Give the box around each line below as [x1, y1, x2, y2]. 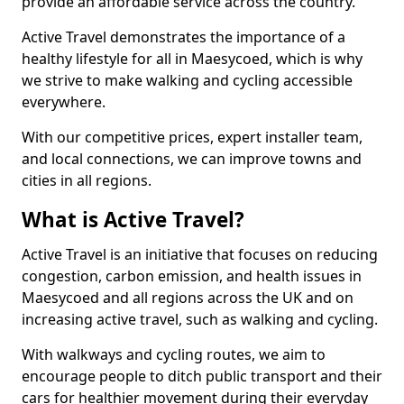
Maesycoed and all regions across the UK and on [22, 288, 353, 308]
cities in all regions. [22, 170, 151, 190]
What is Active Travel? [22, 206, 244, 234]
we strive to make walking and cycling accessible [22, 70, 353, 90]
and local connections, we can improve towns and [22, 149, 362, 169]
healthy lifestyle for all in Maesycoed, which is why [22, 49, 363, 69]
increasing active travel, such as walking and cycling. [22, 309, 378, 329]
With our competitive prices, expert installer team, [22, 127, 363, 147]
